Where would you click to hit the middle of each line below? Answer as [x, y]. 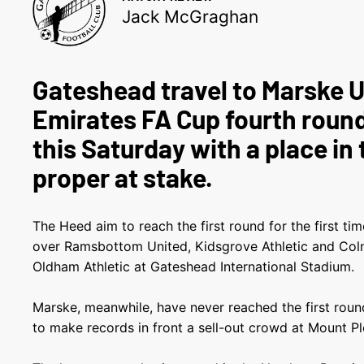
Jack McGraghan [191, 17]
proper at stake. [123, 177]
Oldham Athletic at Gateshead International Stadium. [194, 266]
